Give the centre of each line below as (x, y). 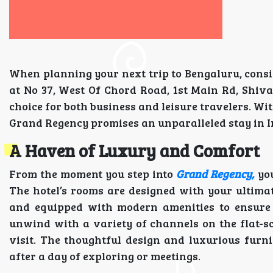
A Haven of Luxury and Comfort (134, 151)
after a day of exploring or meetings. (105, 256)
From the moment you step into (93, 174)
